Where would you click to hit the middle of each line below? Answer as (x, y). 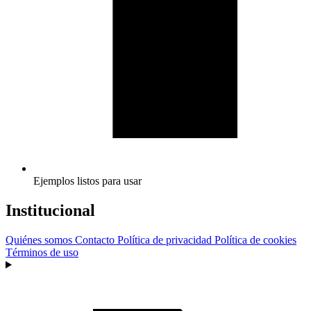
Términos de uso (42, 252)
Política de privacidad (165, 239)
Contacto (95, 239)
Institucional (50, 210)
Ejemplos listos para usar (87, 180)
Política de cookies (255, 239)
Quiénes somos (39, 239)
